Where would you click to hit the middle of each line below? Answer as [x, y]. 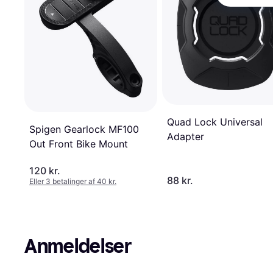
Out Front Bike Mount [79, 144]
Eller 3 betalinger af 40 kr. [73, 182]
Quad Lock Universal [215, 122]
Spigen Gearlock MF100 [84, 129]
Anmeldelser [78, 246]
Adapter [186, 137]
